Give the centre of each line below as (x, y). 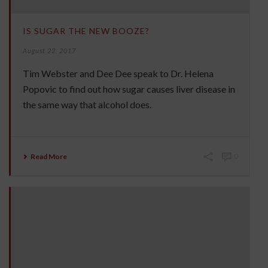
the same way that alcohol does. (87, 105)
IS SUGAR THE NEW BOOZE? (86, 31)
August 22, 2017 (49, 51)
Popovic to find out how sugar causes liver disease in (129, 89)
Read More (49, 157)
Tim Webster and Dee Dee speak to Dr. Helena (118, 74)
